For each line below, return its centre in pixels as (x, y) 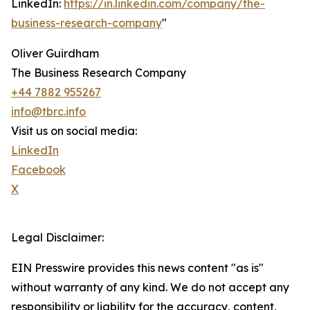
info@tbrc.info (48, 112)
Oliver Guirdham (55, 54)
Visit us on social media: (74, 131)
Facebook (38, 170)
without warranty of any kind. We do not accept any (150, 288)
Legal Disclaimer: (57, 238)
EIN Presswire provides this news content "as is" (137, 268)
